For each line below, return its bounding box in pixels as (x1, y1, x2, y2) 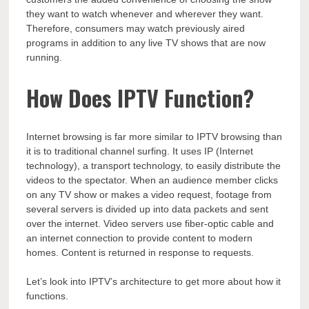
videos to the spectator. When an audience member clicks (26, 175, 279, 186)
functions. (26, 290, 69, 302)
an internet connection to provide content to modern (26, 232, 253, 244)
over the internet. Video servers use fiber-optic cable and (26, 218, 275, 230)
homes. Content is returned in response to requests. (26, 247, 255, 259)
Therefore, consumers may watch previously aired (26, 23, 246, 34)
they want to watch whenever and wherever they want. (26, 8, 264, 20)
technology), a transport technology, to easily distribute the (26, 160, 281, 172)
